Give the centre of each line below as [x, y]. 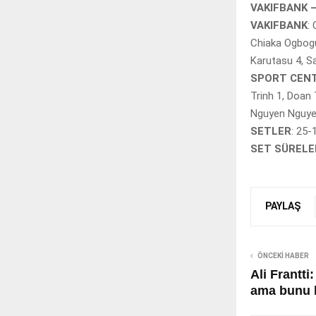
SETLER [271, 132]
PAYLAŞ [283, 206]
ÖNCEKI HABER [283, 256]
